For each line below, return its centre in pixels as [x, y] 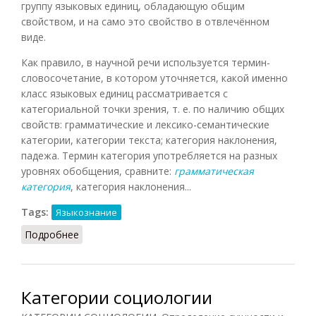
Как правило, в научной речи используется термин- [146, 62]
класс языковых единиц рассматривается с [124, 93]
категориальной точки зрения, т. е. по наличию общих [153, 109]
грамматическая [214, 171]
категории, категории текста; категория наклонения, [149, 140]
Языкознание [86, 212]
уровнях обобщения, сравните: [98, 171]
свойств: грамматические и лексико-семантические [145, 124]
